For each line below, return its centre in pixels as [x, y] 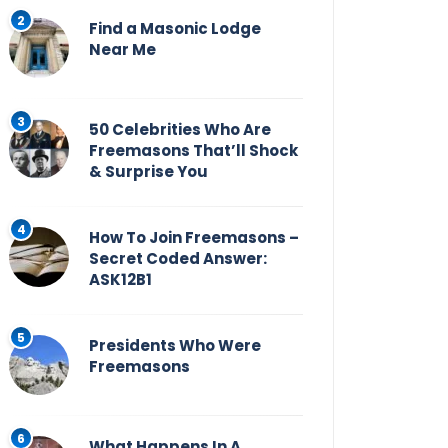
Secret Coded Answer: [178, 259]
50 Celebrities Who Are [180, 130]
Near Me [122, 50]
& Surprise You [148, 172]
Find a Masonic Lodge [175, 29]
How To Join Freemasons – [194, 238]
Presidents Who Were [175, 346]
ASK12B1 [120, 280]
